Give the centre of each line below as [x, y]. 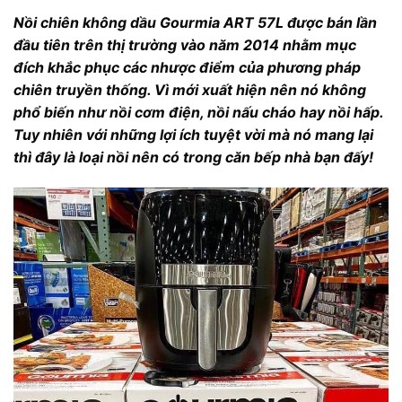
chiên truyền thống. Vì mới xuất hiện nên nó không [190, 90]
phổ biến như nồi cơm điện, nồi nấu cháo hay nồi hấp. [198, 113]
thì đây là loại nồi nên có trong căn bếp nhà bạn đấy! [193, 157]
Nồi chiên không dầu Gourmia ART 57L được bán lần [195, 23]
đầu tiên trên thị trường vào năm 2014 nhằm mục [185, 45]
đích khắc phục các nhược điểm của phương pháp [187, 68]
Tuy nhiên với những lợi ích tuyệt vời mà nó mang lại [193, 135]
